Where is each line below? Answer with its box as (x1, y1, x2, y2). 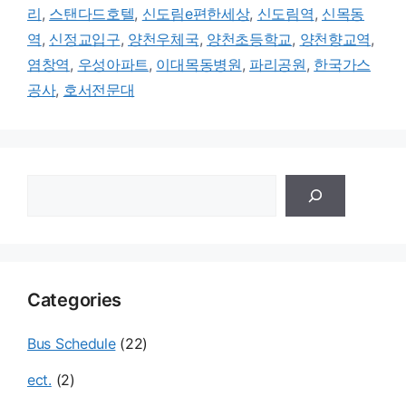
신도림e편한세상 (141, 5, 250, 24)
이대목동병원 (156, 55, 242, 74)
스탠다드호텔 (49, 5, 135, 24)
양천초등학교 (206, 30, 293, 49)
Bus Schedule (27, 334, 116, 353)
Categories (27, 289, 121, 312)
